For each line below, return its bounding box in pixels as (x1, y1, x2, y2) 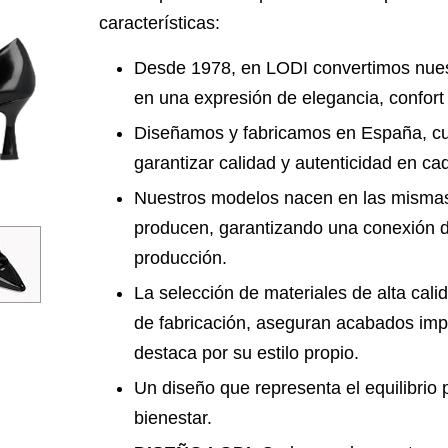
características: (99, 13, 220, 33)
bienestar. (134, 408, 212, 428)
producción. (134, 248, 227, 268)
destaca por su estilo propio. (134, 343, 359, 363)
